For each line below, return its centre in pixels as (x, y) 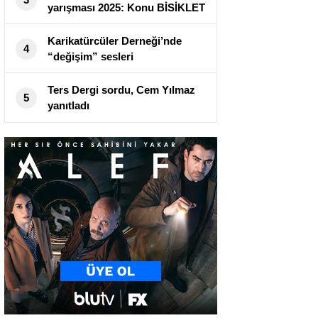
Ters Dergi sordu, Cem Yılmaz (121, 90)
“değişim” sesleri (91, 57)
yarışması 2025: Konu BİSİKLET (126, 8)
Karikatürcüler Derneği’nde (115, 41)
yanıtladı (68, 106)
